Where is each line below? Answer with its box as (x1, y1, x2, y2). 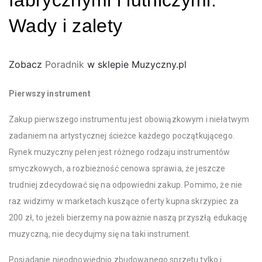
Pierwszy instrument (9, 89, 91, 98)
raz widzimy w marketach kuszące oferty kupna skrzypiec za (9, 196, 239, 206)
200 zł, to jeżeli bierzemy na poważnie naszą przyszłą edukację (9, 213, 247, 222)
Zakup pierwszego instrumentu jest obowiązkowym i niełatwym (9, 115, 250, 124)
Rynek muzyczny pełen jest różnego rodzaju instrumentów (9, 147, 230, 157)
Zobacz (9, 58, 45, 70)
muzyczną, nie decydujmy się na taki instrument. (9, 229, 191, 239)
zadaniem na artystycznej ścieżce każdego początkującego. (9, 131, 235, 140)
